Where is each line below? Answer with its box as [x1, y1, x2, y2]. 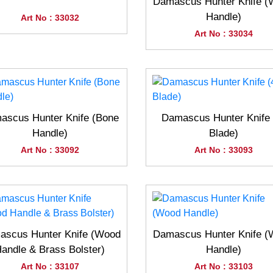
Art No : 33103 [194, 261, 253, 271]
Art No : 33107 [20, 261, 79, 271]
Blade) [208, 127, 238, 139]
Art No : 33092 [20, 145, 79, 155]
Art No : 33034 [194, 29, 253, 38]
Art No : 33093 [194, 145, 253, 155]
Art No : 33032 [20, 13, 79, 23]
